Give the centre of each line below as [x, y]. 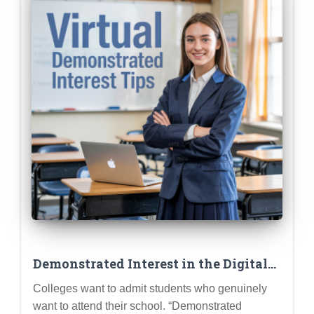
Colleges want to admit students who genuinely [150, 289]
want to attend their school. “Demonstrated [137, 306]
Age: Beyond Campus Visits [121, 281]
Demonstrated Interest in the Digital [150, 264]
